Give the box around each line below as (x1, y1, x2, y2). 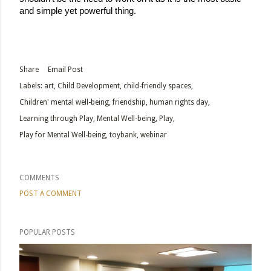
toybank (109, 131, 137, 140)
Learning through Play (19, 114, 93, 123)
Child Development (57, 82, 120, 91)
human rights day (149, 98, 208, 107)
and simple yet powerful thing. (19, 6, 139, 16)
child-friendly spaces (123, 82, 191, 91)
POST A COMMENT (19, 189, 82, 198)
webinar (140, 131, 167, 140)
